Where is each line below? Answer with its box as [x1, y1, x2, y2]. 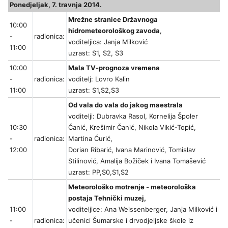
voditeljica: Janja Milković [68, 38, 148, 46]
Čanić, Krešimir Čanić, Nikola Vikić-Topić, [68, 123, 196, 132]
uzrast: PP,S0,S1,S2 [68, 168, 129, 177]
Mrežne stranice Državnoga [68, 15, 158, 24]
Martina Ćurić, [68, 134, 112, 143]
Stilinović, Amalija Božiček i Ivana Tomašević [68, 157, 206, 165]
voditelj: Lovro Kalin [68, 75, 130, 83]
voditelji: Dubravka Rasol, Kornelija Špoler [68, 112, 198, 121]
